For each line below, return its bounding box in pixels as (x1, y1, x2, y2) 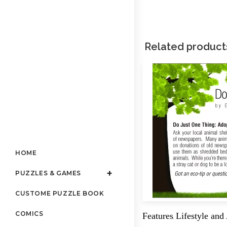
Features (142, 211, 174, 221)
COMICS (15, 210, 44, 218)
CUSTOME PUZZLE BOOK (15, 190, 104, 198)
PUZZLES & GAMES (15, 169, 81, 177)
